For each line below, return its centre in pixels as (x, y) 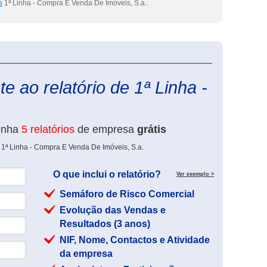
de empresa (106, 129)
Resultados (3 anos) (105, 224)
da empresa (86, 254)
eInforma (228, 58)
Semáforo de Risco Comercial (127, 194)
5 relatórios (48, 129)
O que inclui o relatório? (107, 174)
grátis (152, 129)
